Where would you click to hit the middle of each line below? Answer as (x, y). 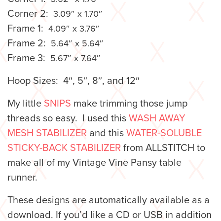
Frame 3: (29, 58)
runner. (24, 178)
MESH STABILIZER (47, 133)
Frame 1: (28, 29)
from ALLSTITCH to (163, 148)
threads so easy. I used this (68, 119)
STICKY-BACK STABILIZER (64, 148)
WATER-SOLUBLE (164, 133)
